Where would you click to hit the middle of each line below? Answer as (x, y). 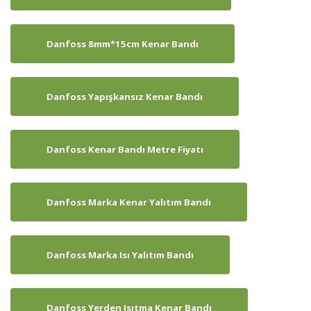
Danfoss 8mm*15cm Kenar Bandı (123, 44)
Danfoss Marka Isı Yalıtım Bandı (120, 255)
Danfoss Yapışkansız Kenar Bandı (125, 97)
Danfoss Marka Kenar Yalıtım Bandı (129, 202)
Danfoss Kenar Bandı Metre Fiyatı (125, 150)
